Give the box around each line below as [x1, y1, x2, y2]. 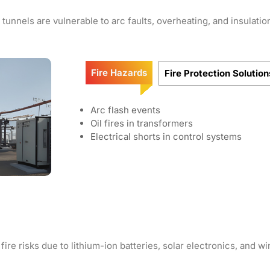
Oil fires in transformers [90, 118, 193, 129]
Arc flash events [90, 104, 160, 116]
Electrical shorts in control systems [90, 131, 242, 142]
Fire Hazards [91, 67, 147, 78]
